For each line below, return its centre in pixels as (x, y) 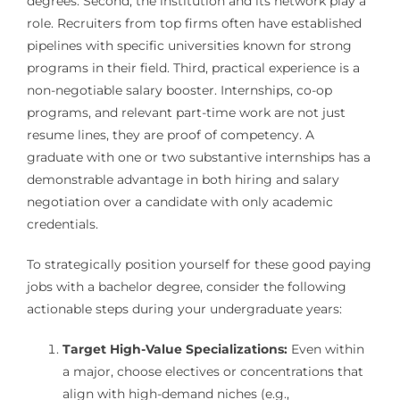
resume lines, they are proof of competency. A (170, 134)
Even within (325, 349)
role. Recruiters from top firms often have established (194, 23)
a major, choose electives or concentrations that (212, 371)
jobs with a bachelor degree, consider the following (186, 286)
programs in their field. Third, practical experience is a (193, 67)
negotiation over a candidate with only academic (179, 201)
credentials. (62, 224)
